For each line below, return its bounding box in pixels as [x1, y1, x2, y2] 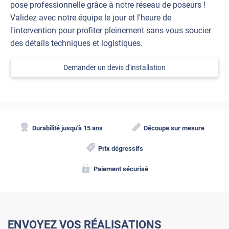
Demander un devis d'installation [63, 63, 166, 72]
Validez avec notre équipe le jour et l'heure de [10, 13, 171, 23]
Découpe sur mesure [144, 124, 205, 132]
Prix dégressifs [98, 145, 144, 153]
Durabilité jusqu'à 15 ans [32, 124, 103, 132]
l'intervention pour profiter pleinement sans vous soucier [10, 26, 211, 36]
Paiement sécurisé [93, 165, 148, 173]
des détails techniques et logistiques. [10, 38, 143, 49]
